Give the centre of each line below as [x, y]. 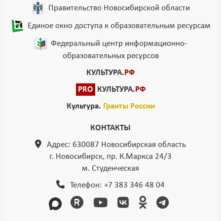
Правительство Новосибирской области [119, 8]
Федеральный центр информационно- [119, 43]
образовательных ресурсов [110, 56]
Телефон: [86, 185]
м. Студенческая [110, 169]
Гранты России [129, 107]
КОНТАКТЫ [110, 128]
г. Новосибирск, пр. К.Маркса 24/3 [110, 157]
